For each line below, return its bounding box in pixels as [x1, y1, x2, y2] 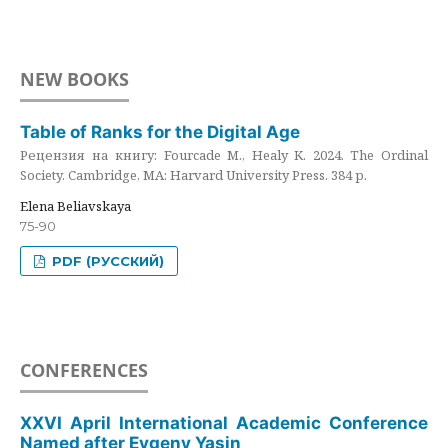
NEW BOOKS [20, 66, 129, 91]
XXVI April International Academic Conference [20, 412, 428, 433]
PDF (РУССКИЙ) [48, 253, 165, 270]
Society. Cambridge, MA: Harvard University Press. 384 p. [20, 165, 367, 184]
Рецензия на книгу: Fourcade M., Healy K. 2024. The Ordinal [20, 145, 428, 164]
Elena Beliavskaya [20, 197, 131, 216]
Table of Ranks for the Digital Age [20, 121, 300, 142]
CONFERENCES [20, 357, 148, 382]
